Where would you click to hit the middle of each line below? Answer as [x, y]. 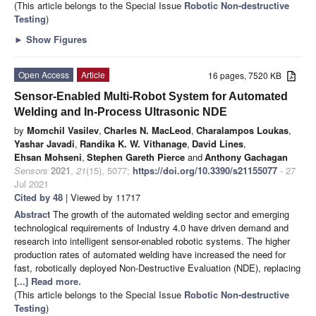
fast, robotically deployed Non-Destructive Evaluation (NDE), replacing [157, 268]
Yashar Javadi [44, 144]
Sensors [31, 171]
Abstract [34, 214]
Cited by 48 [38, 197]
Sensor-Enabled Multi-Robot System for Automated [151, 97]
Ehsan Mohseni [48, 157]
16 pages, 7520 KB [248, 75]
